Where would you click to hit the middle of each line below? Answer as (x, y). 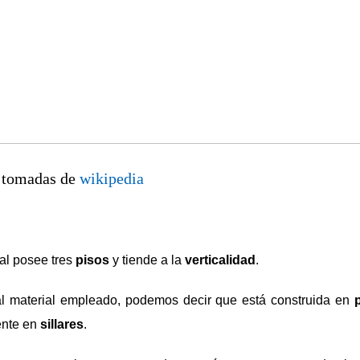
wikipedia (112, 178)
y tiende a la (147, 260)
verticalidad (220, 260)
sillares (62, 324)
